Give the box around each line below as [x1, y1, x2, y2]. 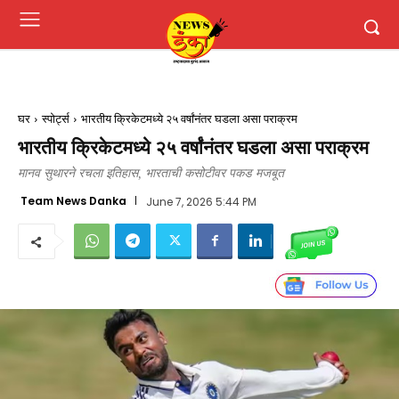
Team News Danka [20, 192, 126, 208]
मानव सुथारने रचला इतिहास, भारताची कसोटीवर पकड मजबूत [18, 167, 284, 180]
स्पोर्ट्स [42, 112, 69, 126]
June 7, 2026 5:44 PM [145, 193, 256, 209]
